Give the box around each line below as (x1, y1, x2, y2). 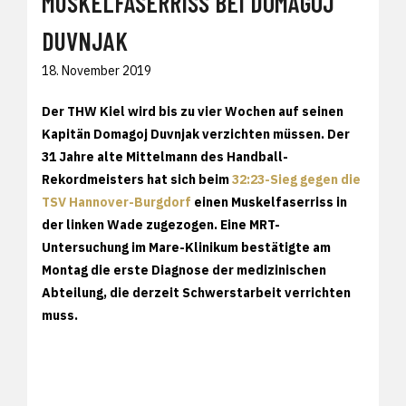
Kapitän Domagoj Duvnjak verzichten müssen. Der (42, 125, 350, 142)
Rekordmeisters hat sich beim (42, 170, 232, 188)
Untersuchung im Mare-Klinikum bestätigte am (42, 238, 331, 256)
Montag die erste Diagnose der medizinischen (42, 261, 326, 278)
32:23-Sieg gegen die (232, 170, 361, 188)
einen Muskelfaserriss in (191, 193, 347, 210)
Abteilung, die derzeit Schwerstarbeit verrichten (42, 284, 351, 301)
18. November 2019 (42, 62, 151, 79)
